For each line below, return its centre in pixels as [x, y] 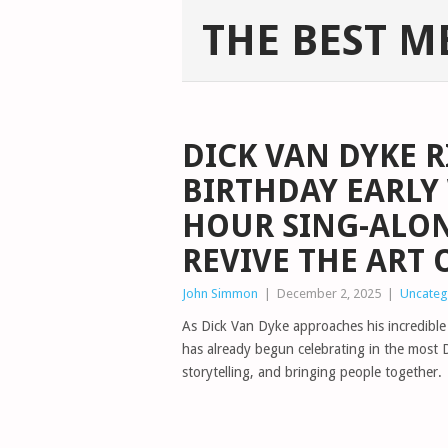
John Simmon [220, 293]
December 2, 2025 [329, 293]
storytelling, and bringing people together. [312, 372]
